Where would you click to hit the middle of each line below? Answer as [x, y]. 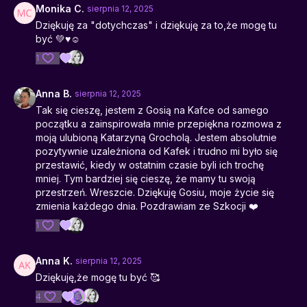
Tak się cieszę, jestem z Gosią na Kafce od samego [152, 110]
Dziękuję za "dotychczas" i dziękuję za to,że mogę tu [156, 25]
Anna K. [54, 261]
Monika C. [60, 9]
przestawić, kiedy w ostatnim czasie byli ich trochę [150, 165]
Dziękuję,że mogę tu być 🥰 [98, 277]
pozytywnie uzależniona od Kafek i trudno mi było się [157, 151]
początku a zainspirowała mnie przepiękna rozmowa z [159, 124]
